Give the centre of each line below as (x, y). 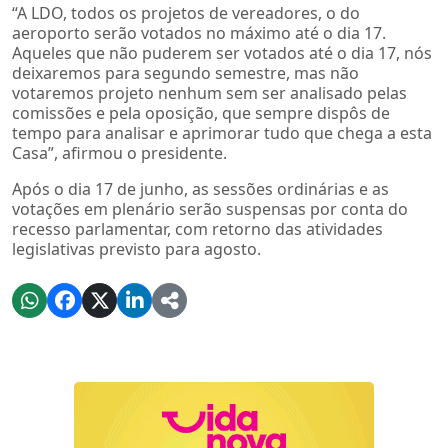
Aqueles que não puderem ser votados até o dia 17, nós (222, 52)
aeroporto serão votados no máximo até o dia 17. (199, 32)
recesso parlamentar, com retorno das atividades (197, 228)
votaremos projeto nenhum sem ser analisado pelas (209, 92)
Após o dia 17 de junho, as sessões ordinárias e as (200, 188)
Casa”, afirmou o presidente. (119, 152)
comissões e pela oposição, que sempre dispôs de (201, 112)
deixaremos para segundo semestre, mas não (185, 72)
